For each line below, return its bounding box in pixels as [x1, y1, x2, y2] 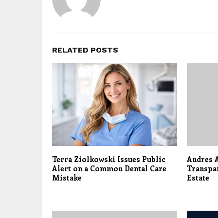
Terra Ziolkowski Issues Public [52, 154, 165, 164]
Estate [186, 172, 209, 182]
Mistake [52, 172, 82, 182]
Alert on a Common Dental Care [52, 163, 166, 173]
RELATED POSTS [52, 45, 118, 54]
